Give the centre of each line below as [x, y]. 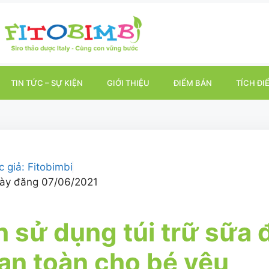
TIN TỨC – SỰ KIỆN [47, 83]
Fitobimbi [49, 167]
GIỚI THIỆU [128, 83]
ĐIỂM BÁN [192, 83]
